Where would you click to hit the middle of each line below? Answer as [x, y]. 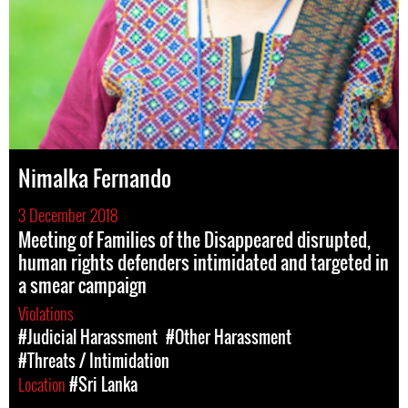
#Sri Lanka [103, 384]
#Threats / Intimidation [94, 361]
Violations [48, 313]
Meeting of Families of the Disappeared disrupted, [194, 240]
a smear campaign [82, 285]
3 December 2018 [68, 215]
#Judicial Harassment [88, 337]
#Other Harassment [229, 337]
